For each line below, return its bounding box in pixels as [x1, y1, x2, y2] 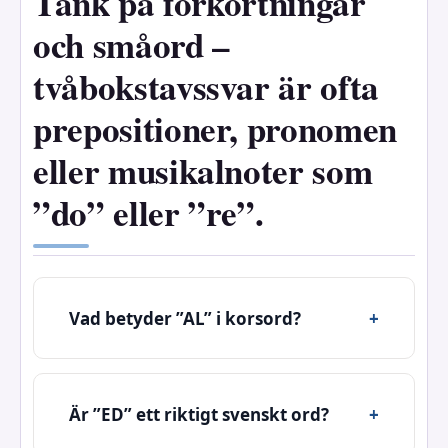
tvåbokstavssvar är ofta [33, 61, 379, 113]
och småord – [33, 19, 230, 71]
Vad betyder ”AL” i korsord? [69, 306, 302, 330]
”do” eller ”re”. [33, 187, 264, 239]
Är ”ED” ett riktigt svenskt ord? [69, 403, 330, 427]
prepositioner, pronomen [33, 103, 397, 155]
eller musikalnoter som [33, 145, 373, 197]
